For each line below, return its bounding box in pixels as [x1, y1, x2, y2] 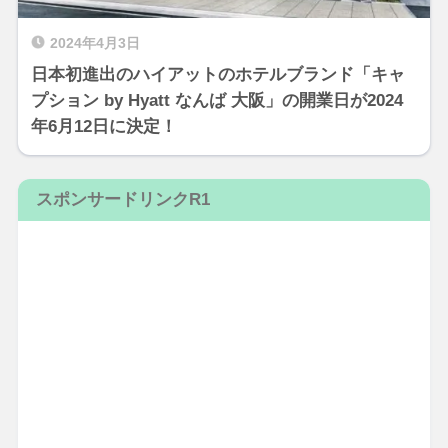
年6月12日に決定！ [30, 117, 177, 137]
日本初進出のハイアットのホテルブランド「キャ [30, 65, 405, 85]
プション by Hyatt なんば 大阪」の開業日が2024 [30, 91, 403, 111]
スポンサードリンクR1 [35, 190, 210, 210]
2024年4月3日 [49, 36, 140, 52]
